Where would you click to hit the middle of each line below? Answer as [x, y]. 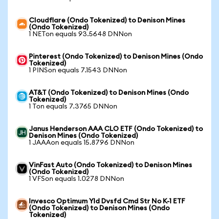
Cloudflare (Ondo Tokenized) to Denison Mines [107, 21]
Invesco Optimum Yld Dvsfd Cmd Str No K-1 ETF [107, 201]
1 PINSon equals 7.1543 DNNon [78, 70]
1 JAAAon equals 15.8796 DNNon [82, 143]
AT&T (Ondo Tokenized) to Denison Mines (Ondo [109, 93]
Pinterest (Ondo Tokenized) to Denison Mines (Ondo [116, 57]
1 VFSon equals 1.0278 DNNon [77, 179]
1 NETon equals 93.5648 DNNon [80, 34]
